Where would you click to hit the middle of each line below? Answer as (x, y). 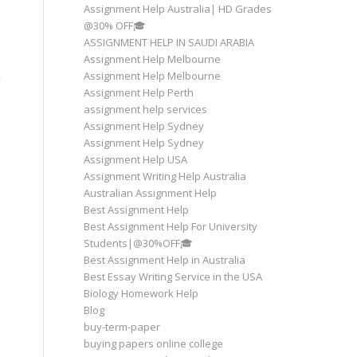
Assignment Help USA (136, 159)
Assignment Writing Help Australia (165, 176)
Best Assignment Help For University (171, 226)
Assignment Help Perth (139, 92)
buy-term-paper (122, 327)
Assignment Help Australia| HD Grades (178, 9)
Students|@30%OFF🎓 (139, 243)
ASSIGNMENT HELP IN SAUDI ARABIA (169, 42)
